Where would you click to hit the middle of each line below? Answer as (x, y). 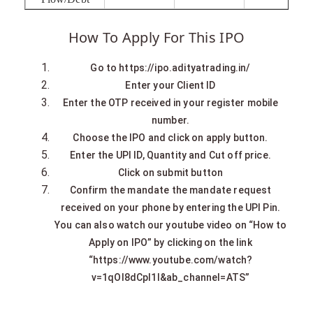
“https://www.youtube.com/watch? (170, 260)
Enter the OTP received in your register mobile (170, 102)
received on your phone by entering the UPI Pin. (170, 207)
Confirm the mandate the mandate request (170, 190)
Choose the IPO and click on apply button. (170, 137)
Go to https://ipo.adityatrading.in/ (170, 67)
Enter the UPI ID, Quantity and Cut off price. (170, 155)
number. (170, 120)
